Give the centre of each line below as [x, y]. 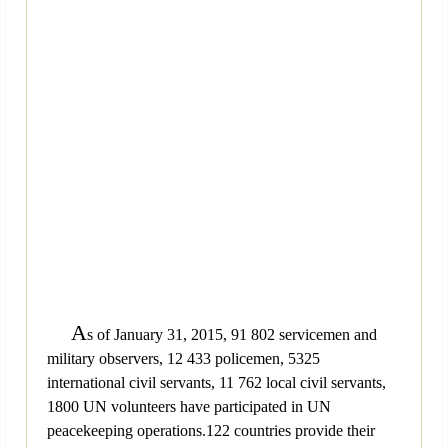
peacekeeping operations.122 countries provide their [211, 431]
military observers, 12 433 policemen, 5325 [183, 359]
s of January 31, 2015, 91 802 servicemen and [232, 335]
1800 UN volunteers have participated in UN [189, 407]
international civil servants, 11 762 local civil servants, [216, 383]
